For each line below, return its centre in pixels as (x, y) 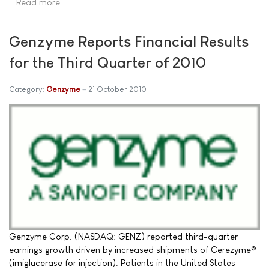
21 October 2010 (117, 89)
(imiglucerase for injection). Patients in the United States (122, 263)
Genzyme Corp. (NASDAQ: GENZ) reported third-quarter (123, 236)
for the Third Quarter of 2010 (107, 62)
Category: (28, 89)
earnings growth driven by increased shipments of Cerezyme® (133, 249)
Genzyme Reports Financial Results (129, 41)
